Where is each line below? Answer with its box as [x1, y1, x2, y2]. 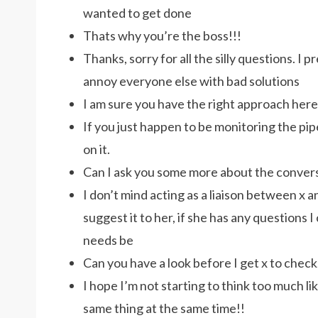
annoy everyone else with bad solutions [83, 73, 300, 89]
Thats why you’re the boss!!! [83, 28, 241, 43]
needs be [83, 232, 133, 248]
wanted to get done [83, 5, 192, 21]
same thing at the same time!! [83, 300, 245, 316]
